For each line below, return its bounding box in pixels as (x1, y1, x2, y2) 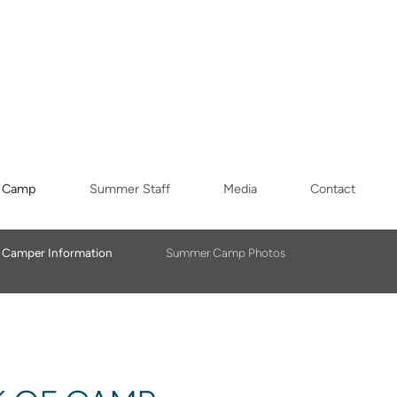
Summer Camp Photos (165, 245, 285, 260)
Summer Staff (90, 181, 170, 197)
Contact (310, 181, 355, 197)
